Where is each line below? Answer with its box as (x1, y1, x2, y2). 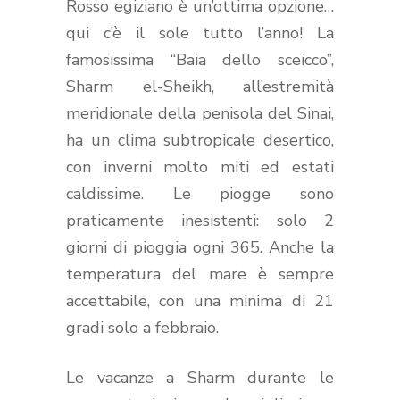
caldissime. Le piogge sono (66, 182, 334, 204)
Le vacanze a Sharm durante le (66, 366, 334, 388)
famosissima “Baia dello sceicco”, (66, 48, 334, 71)
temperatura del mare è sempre (66, 262, 334, 285)
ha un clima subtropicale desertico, (66, 129, 334, 151)
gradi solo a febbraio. (66, 316, 219, 338)
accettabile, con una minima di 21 (66, 289, 334, 312)
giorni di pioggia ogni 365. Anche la (66, 236, 334, 258)
